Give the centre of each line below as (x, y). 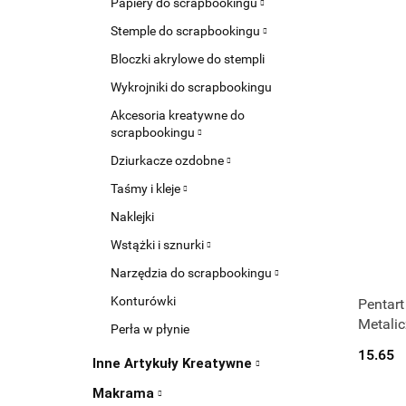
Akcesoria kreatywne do (178, 115)
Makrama (125, 393)
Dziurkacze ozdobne (169, 160)
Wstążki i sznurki (159, 245)
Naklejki (132, 217)
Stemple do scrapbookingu (187, 31)
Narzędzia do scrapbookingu (193, 273)
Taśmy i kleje (147, 188)
